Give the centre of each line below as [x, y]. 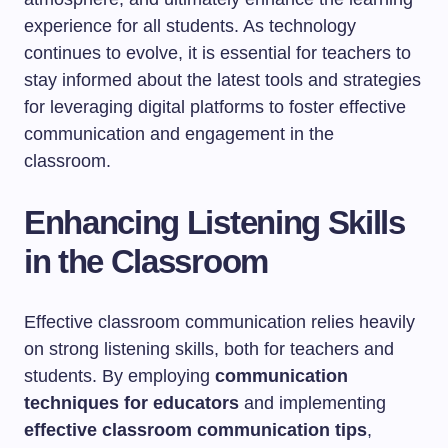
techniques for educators [131, 403]
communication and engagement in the [179, 134]
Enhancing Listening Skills [214, 222]
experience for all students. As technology [190, 26]
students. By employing [119, 376]
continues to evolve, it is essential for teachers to [217, 53]
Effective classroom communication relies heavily [219, 322]
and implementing [312, 403]
